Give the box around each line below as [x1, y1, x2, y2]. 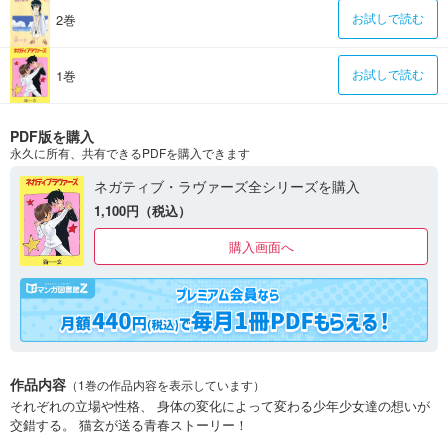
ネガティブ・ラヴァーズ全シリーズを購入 [94, 175, 360, 196]
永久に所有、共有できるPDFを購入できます [10, 143, 250, 161]
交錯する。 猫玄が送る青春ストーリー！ [10, 415, 248, 435]
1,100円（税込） [94, 200, 191, 220]
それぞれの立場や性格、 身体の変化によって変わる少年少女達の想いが [10, 396, 430, 416]
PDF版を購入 [10, 125, 94, 146]
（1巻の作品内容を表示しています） [66, 376, 265, 394]
